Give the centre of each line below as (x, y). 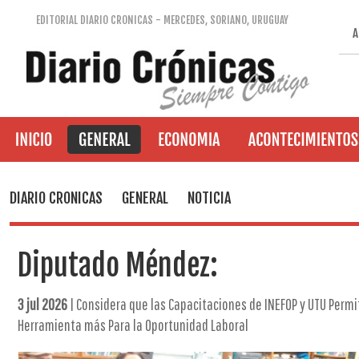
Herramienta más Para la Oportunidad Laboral (133, 325)
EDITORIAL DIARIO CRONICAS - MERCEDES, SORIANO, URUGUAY (163, 20)
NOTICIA (209, 198)
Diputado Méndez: (118, 266)
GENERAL (145, 198)
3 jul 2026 (42, 304)
